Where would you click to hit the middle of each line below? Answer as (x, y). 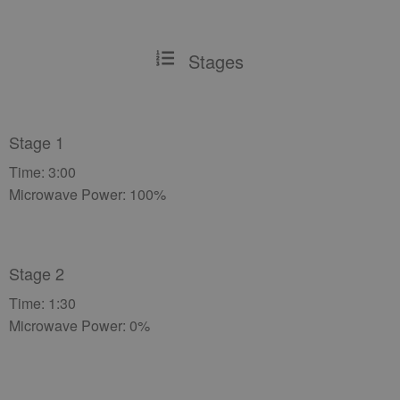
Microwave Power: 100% (87, 194)
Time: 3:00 (42, 172)
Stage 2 (37, 273)
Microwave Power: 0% (79, 325)
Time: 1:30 (42, 303)
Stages (216, 61)
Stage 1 (37, 142)
